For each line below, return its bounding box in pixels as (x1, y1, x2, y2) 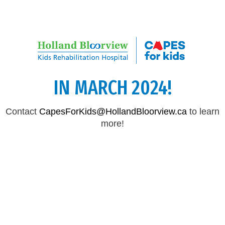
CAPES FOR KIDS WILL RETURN (2, 51, 223, 75)
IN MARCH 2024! (53, 76, 172, 100)
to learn (187, 106, 219, 117)
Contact (6, 106, 39, 117)
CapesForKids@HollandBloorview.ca (39, 106, 187, 117)
